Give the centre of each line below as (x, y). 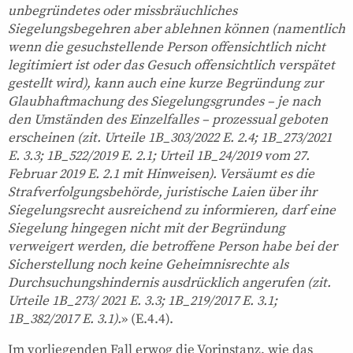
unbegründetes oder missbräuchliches (123, 11)
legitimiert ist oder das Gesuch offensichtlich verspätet (171, 65)
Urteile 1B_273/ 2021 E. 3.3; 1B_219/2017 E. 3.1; (143, 301)
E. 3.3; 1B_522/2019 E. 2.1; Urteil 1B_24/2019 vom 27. (159, 156)
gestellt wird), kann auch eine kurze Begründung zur (165, 83)
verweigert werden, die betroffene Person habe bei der (173, 246)
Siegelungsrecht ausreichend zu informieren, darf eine (172, 210)
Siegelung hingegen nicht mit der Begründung (147, 228)
